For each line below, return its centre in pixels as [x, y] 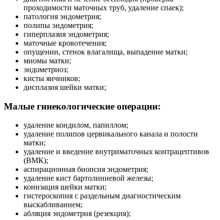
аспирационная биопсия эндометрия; [86, 169]
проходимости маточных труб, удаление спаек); [104, 7]
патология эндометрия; [62, 16]
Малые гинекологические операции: [82, 106]
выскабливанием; [53, 205]
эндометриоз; [46, 69]
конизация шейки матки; [65, 187]
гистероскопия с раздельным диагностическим [102, 196]
